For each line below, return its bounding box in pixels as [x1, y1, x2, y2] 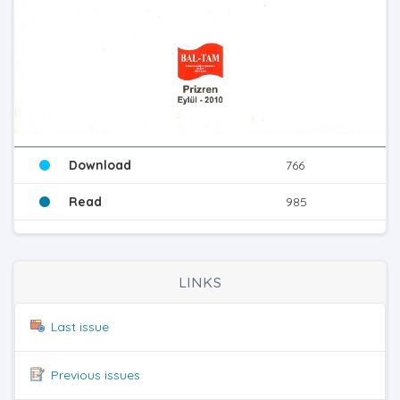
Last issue [51, 319, 109, 336]
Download [69, 157, 131, 174]
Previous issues [51, 367, 140, 384]
